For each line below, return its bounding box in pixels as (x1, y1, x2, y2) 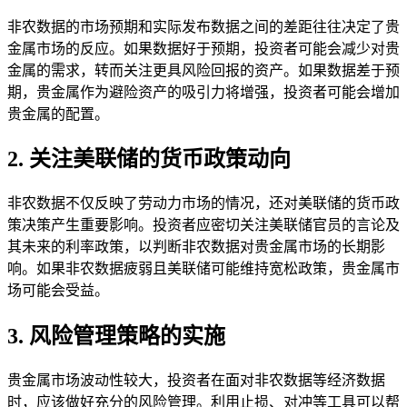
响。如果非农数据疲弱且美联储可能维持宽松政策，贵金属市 (7, 261, 400, 277)
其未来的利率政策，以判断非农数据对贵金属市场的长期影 (7, 239, 385, 255)
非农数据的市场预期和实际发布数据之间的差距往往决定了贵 (7, 18, 400, 35)
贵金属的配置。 (7, 105, 109, 122)
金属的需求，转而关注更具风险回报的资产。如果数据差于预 (7, 62, 400, 78)
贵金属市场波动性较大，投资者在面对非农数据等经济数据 (7, 372, 385, 389)
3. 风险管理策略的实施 (7, 324, 225, 349)
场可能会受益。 (7, 283, 109, 299)
